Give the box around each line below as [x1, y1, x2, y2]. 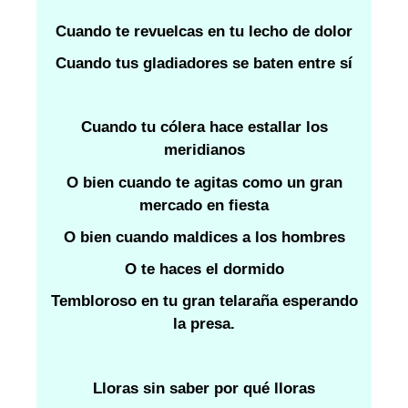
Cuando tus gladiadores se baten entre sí [56, 55, 352, 72]
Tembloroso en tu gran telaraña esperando [50, 292, 358, 311]
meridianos [163, 141, 245, 159]
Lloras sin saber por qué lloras [93, 379, 315, 397]
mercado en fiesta [139, 196, 269, 214]
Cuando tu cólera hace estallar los [80, 118, 328, 137]
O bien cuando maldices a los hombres [63, 228, 345, 246]
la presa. [173, 315, 235, 333]
